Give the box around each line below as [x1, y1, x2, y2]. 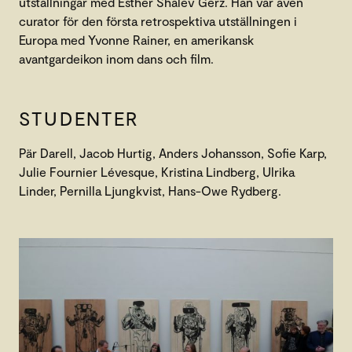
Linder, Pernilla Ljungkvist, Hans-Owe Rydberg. [19, 183, 281, 199]
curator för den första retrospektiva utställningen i [19, 13, 297, 29]
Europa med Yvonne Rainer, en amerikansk [19, 32, 254, 48]
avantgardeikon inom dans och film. [19, 51, 214, 67]
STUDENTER [19, 107, 139, 130]
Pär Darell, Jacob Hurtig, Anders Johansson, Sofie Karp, [19, 145, 327, 161]
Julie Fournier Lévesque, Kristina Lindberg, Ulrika [19, 164, 295, 180]
